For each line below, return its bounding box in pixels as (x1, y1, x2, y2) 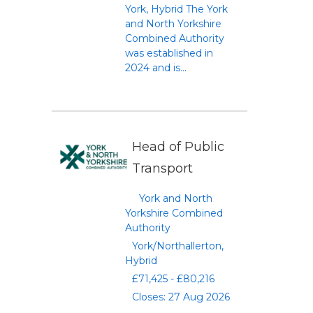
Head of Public (132, 139, 224, 154)
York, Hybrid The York (125, 3, 228, 15)
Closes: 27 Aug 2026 (132, 291, 230, 303)
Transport (132, 161, 193, 176)
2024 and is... (125, 61, 187, 74)
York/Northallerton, (132, 240, 224, 252)
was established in (125, 47, 213, 59)
